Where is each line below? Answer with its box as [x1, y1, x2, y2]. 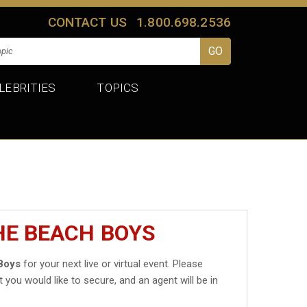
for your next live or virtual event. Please [21, 257, 204, 270]
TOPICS [97, 80, 139, 95]
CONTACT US [47, 14, 127, 30]
